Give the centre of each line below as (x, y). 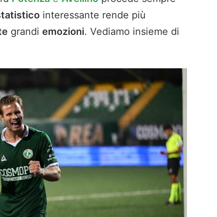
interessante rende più (93, 15)
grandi (25, 32)
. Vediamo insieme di (132, 32)
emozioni (63, 32)
